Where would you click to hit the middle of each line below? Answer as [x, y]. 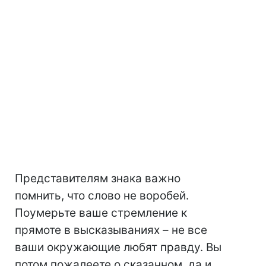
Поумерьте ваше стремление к [101, 213]
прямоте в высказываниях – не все [111, 230]
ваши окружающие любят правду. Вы [118, 248]
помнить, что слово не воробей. [102, 196]
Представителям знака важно [98, 179]
